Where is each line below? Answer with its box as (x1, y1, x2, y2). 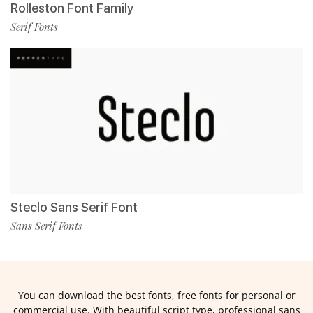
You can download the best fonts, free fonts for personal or (17, 288, 296, 302)
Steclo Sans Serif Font (10, 199, 138, 214)
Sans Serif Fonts (10, 218, 82, 233)
